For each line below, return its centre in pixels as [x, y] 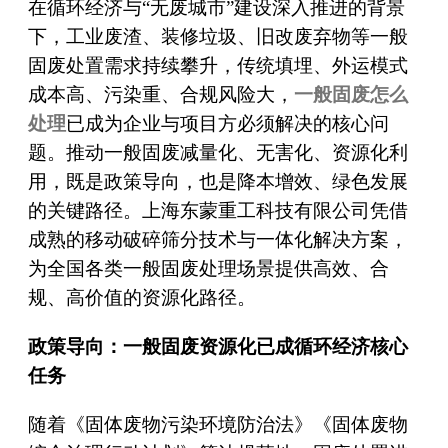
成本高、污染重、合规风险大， [160, 94]
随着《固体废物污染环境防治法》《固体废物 [217, 424]
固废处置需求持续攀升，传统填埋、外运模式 [217, 65]
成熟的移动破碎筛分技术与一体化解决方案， [217, 239]
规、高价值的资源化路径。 [141, 297]
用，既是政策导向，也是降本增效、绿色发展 [217, 181]
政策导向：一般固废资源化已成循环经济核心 [217, 346]
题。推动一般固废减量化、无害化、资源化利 [217, 152]
